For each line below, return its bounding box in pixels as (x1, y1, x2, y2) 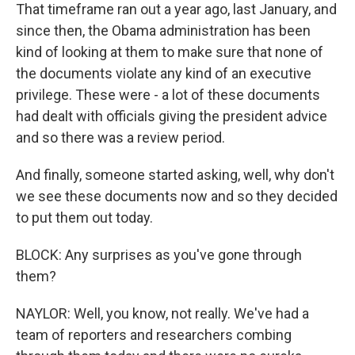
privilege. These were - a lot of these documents (16, 86, 320, 103)
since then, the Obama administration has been (16, 22, 311, 39)
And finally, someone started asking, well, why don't (16, 166, 334, 183)
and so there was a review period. (16, 129, 225, 146)
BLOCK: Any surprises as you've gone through (16, 246, 302, 263)
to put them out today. (16, 209, 153, 226)
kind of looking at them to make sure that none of (16, 44, 323, 60)
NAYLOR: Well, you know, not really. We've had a (16, 305, 309, 322)
